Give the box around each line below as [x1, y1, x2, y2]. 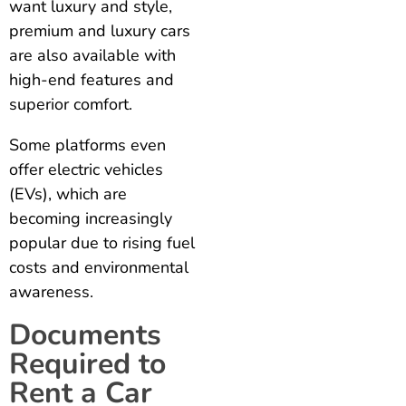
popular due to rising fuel [9, 232, 195, 255]
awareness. [9, 281, 93, 304]
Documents [9, 315, 161, 355]
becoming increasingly [9, 208, 172, 230]
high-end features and [9, 69, 174, 92]
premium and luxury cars [9, 20, 190, 43]
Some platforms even [9, 134, 166, 157]
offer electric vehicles [9, 159, 163, 181]
